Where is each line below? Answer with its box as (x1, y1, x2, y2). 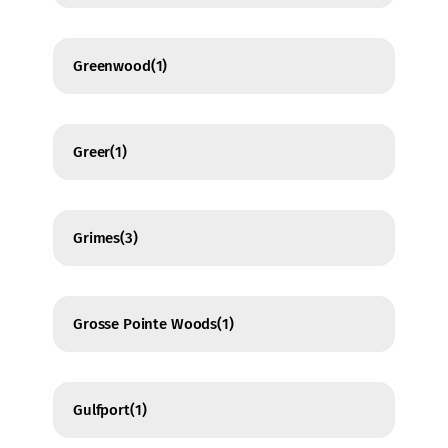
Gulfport (73, 401, 130, 420)
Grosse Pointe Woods (73, 315, 218, 334)
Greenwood (73, 57, 151, 76)
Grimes (73, 229, 121, 248)
